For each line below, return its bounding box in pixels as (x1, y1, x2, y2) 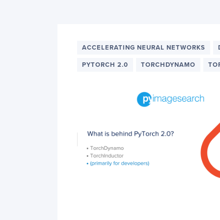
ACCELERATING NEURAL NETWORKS (82, 44, 205, 52)
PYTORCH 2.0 (82, 61, 128, 69)
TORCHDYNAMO (141, 61, 195, 69)
